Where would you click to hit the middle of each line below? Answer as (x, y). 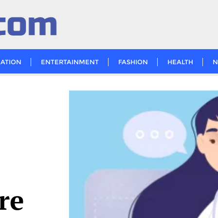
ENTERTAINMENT (70, 62)
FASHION (133, 62)
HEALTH (180, 62)
